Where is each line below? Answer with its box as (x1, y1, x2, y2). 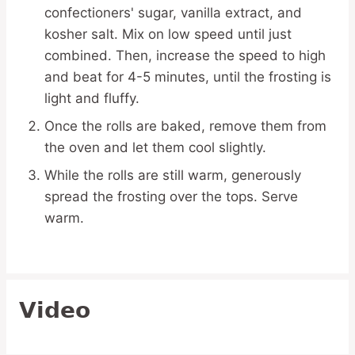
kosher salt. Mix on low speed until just (44, 25, 292, 42)
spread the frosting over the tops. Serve (44, 188, 298, 204)
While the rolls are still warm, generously (44, 166, 301, 183)
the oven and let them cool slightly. (44, 139, 266, 155)
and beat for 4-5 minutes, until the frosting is (44, 68, 331, 85)
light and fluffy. (44, 90, 139, 106)
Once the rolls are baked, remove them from (44, 117, 326, 134)
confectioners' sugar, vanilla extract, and (44, 4, 302, 21)
